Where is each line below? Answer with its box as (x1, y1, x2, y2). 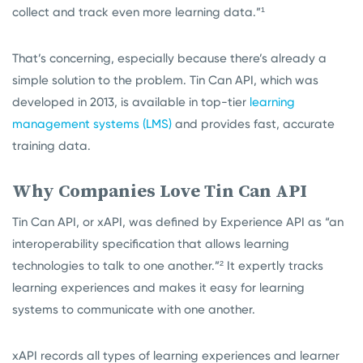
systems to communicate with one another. (12, 302, 255, 317)
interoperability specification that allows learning (12, 237, 289, 251)
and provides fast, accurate (172, 117, 335, 131)
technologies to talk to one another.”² (12, 258, 224, 273)
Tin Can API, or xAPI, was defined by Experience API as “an (12, 215, 344, 229)
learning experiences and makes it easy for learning (12, 280, 305, 295)
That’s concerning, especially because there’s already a (12, 51, 327, 66)
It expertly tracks (224, 258, 323, 273)
